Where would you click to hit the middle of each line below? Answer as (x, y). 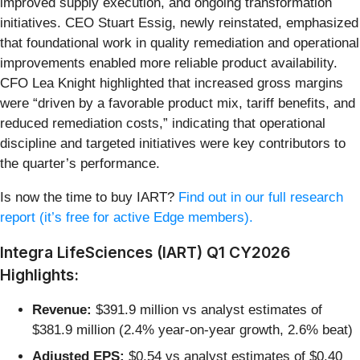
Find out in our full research (261, 197)
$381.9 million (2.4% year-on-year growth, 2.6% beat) (192, 329)
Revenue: (62, 309)
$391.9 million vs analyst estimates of (207, 309)
